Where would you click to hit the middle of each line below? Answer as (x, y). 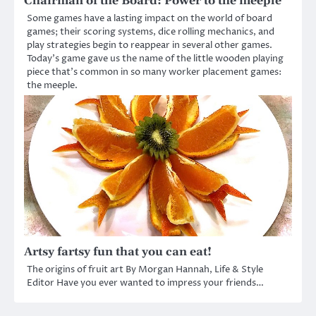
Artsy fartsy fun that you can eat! (118, 251)
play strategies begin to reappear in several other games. (150, 45)
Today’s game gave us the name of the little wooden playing (155, 58)
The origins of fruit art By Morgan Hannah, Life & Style (145, 269)
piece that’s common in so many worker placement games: (154, 72)
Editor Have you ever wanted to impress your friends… (145, 282)
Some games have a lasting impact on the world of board (150, 18)
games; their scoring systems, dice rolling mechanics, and (151, 31)
